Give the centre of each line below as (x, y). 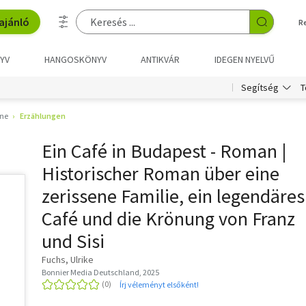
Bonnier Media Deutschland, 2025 (100, 272)
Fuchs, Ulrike (68, 260)
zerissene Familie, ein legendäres (173, 196)
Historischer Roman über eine (161, 173)
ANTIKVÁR (161, 59)
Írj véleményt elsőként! (159, 284)
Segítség (260, 87)
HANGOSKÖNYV (75, 59)
